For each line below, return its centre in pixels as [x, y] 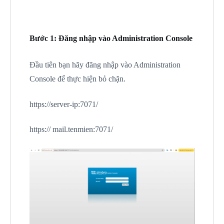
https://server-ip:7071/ [63, 104]
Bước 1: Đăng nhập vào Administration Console [111, 38]
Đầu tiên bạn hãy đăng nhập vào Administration [105, 65]
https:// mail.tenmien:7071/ [71, 129]
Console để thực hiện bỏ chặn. [77, 79]
